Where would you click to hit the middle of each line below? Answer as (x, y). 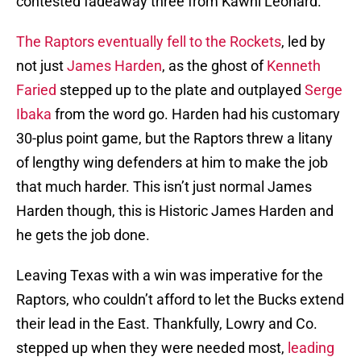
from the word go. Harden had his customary (196, 114)
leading (311, 348)
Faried (36, 90)
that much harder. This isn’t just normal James (164, 187)
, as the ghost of (214, 66)
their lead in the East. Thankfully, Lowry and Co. (167, 324)
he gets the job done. (83, 235)
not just (41, 66)
